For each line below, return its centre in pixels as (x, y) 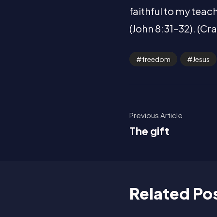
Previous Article (156, 115)
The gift (149, 131)
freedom (156, 59)
